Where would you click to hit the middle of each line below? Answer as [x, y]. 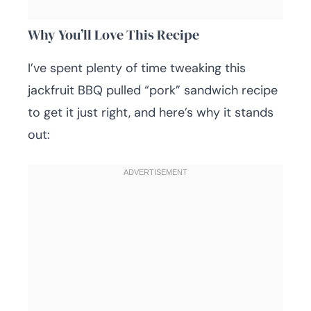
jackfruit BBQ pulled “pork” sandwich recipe [153, 90]
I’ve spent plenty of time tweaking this [137, 68]
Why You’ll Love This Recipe [114, 35]
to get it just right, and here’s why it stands [151, 112]
